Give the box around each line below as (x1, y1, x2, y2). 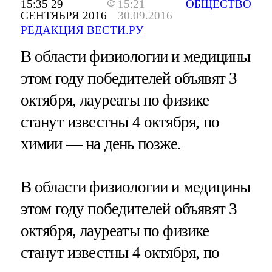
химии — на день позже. (20, 135, 182, 154)
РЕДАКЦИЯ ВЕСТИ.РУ (20, 24, 143, 37)
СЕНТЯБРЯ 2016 (20, 9, 107, 22)
